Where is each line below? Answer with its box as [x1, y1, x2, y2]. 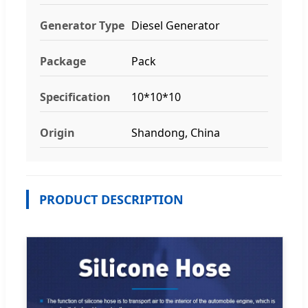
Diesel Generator [131, 17, 220, 33]
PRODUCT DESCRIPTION [39, 190, 184, 208]
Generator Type [40, 17, 124, 33]
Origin [40, 124, 75, 140]
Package [40, 53, 86, 69]
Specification [40, 89, 111, 104]
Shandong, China [131, 124, 220, 140]
